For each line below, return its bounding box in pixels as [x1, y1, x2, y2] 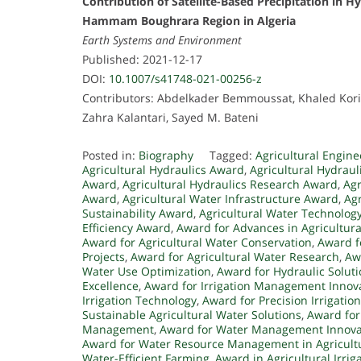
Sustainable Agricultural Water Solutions [82, 307, 301, 323]
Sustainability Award [82, 205, 193, 222]
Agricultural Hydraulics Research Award [122, 176, 338, 193]
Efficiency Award [82, 220, 171, 236]
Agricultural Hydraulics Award [82, 162, 244, 178]
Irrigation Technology [82, 293, 197, 309]
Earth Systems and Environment [82, 32, 242, 48]
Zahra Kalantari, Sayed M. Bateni [82, 110, 259, 126]
